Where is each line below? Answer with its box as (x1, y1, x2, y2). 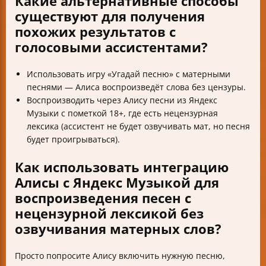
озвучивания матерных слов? (15, 220, 221, 238)
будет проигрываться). (27, 134, 120, 145)
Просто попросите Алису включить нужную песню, (15, 250, 225, 262)
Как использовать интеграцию (15, 158, 229, 176)
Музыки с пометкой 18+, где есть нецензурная (27, 107, 218, 119)
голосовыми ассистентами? (15, 38, 208, 56)
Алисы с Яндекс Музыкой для (15, 173, 219, 192)
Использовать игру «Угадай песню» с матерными (27, 68, 230, 80)
